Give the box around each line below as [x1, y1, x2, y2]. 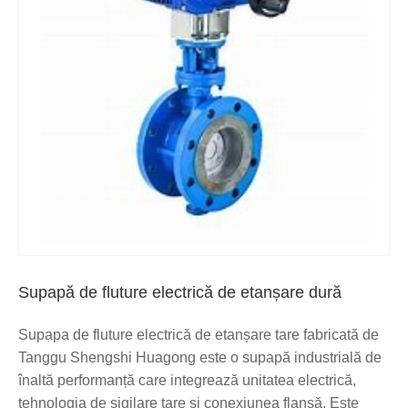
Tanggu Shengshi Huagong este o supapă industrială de [18, 349, 382, 365]
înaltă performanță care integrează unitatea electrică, [18, 372, 356, 388]
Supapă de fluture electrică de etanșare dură [18, 282, 342, 301]
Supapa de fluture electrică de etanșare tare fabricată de [18, 326, 379, 342]
